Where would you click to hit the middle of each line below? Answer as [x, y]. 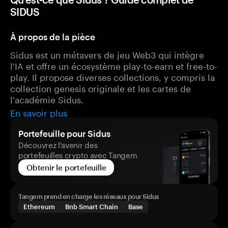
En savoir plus [39, 112]
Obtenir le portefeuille [66, 167]
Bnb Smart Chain [91, 207]
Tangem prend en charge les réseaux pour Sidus [89, 196]
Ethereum [39, 207]
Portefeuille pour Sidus [64, 133]
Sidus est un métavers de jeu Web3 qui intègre [107, 54]
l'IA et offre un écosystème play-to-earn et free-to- [114, 65]
